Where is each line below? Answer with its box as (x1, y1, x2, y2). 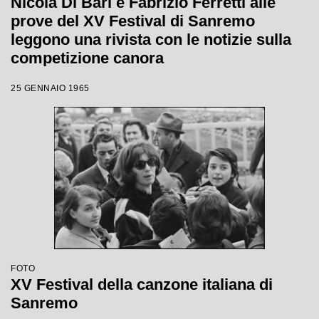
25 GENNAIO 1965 (11, 83, 90, 93)
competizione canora (11, 49, 164, 67)
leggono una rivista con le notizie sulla (11, 31, 291, 48)
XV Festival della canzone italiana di (11, 276, 273, 293)
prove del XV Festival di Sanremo (11, 12, 255, 30)
